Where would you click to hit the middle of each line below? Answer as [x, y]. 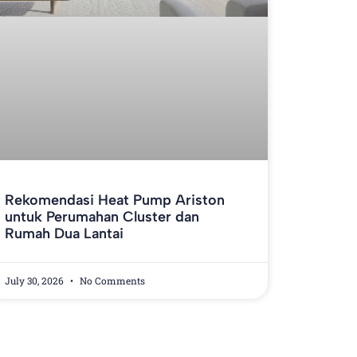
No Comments [111, 280]
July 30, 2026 [35, 280]
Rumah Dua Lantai [64, 233]
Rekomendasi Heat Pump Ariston [114, 200]
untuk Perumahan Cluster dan [102, 216]
